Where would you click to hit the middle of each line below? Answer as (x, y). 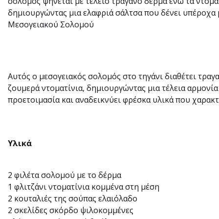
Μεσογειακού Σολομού (51, 25)
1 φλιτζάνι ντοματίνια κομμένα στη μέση (84, 187)
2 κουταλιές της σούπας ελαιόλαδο (73, 199)
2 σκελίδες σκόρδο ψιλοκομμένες (71, 210)
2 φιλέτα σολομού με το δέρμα (65, 175)
